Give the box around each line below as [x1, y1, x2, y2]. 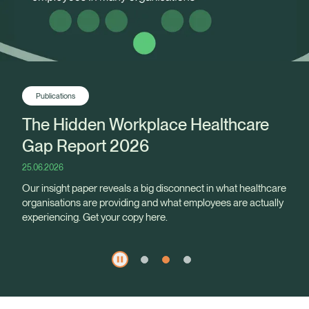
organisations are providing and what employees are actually [22, 196, 283, 209]
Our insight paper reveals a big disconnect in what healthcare [22, 181, 286, 195]
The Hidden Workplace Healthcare [22, 114, 269, 134]
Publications [36, 90, 75, 101]
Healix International [162, 273, 266, 288]
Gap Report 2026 [22, 135, 149, 156]
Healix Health [43, 273, 116, 288]
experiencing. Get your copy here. [22, 210, 168, 223]
